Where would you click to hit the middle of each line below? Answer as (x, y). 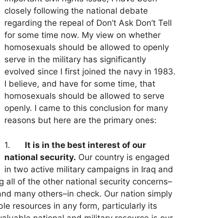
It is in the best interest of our (85, 145)
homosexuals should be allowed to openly (86, 47)
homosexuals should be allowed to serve (84, 96)
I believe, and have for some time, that (80, 84)
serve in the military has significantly (75, 60)
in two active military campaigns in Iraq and (89, 169)
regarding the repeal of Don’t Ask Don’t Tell (88, 23)
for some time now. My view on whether (82, 35)
